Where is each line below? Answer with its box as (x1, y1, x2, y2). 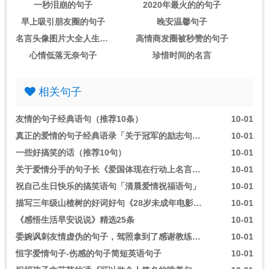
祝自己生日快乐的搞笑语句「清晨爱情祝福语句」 (16, 181, 201, 191)
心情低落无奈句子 (29, 50, 97, 60)
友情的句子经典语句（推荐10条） (16, 114, 143, 124)
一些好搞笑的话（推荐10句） (16, 148, 126, 157)
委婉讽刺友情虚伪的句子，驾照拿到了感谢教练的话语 (192, 232, 201, 241)
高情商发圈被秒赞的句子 (136, 34, 229, 43)
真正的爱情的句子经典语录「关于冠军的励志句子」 (192, 131, 201, 141)
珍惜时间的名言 (153, 50, 212, 60)
